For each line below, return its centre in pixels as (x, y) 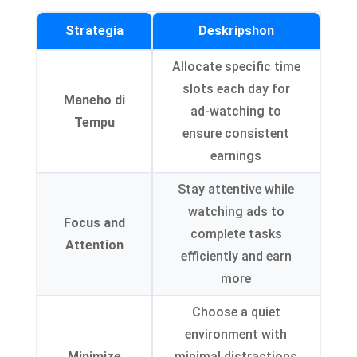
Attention (94, 245)
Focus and (94, 223)
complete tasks (236, 234)
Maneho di (94, 100)
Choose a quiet (236, 312)
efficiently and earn (236, 257)
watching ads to (236, 212)
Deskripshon (236, 31)
